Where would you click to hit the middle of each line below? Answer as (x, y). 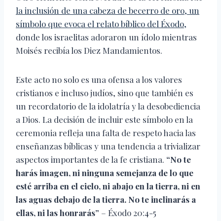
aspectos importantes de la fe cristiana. (91, 160)
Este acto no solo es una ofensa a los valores (99, 80)
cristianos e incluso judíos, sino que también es (105, 93)
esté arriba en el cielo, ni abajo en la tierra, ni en (108, 186)
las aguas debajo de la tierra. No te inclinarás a (106, 200)
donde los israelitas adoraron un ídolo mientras (106, 37)
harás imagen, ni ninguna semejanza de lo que (105, 173)
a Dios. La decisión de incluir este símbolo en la (104, 120)
